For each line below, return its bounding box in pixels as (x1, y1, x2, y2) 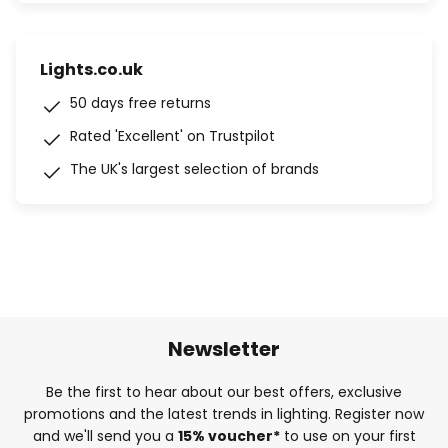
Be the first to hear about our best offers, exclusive (46, 381, 402, 402)
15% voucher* (177, 425, 280, 446)
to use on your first (279, 425, 416, 446)
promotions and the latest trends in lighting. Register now (24, 403, 424, 424)
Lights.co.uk (40, 58, 143, 81)
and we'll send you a (32, 425, 178, 446)
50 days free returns (70, 93, 211, 113)
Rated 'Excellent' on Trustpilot (70, 126, 275, 146)
